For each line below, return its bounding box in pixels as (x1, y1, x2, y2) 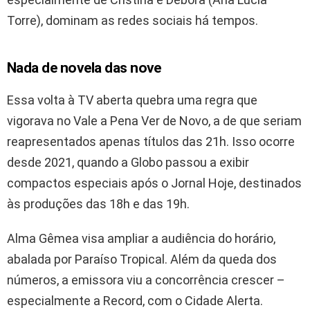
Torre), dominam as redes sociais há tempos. (7, 12, 258, 28)
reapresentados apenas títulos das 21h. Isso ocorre (7, 134, 295, 149)
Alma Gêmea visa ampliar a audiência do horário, (7, 230, 275, 246)
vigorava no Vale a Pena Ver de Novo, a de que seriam (7, 113, 302, 128)
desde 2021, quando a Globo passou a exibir (7, 154, 249, 170)
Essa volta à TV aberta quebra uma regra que (7, 92, 257, 107)
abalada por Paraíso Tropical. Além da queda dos (7, 251, 277, 266)
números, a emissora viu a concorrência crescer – (7, 272, 285, 287)
